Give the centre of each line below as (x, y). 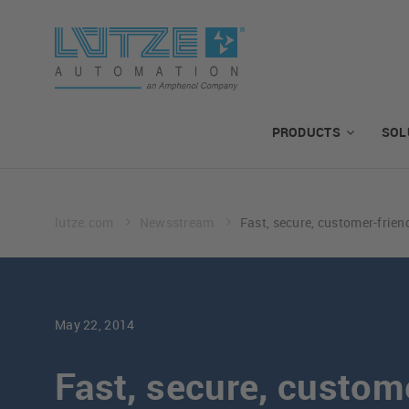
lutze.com (86, 223)
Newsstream (178, 223)
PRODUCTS (306, 132)
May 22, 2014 (95, 325)
